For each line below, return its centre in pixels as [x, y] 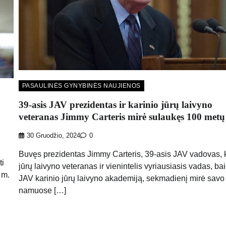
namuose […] [42, 191]
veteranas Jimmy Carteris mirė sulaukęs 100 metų [122, 117]
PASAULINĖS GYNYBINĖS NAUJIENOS [81, 86]
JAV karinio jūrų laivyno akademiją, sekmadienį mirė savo [121, 179]
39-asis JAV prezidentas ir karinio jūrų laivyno [115, 105]
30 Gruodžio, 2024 [53, 136]
